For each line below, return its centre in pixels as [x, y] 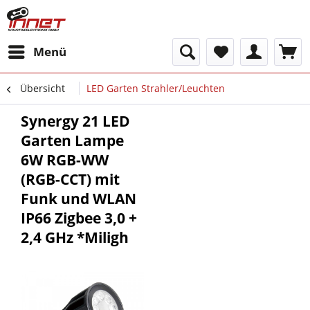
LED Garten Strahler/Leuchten [156, 88]
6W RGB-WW [65, 160]
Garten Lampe [72, 140]
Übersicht [43, 88]
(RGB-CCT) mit [70, 179]
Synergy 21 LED [75, 121]
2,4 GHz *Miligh [75, 237]
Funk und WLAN [79, 199]
